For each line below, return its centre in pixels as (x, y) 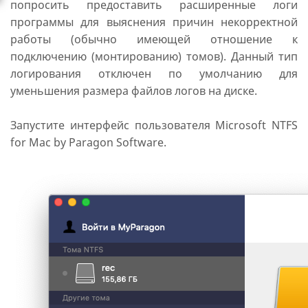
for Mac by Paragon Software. (88, 142)
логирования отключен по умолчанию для (154, 74)
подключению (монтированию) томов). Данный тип (154, 56)
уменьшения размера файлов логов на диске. (134, 91)
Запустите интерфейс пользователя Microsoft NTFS (154, 125)
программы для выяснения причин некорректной (154, 22)
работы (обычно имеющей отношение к (154, 39)
